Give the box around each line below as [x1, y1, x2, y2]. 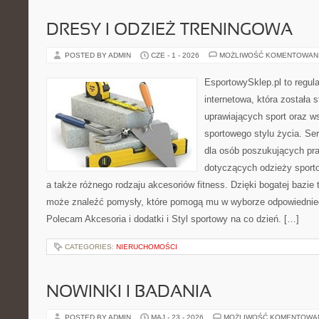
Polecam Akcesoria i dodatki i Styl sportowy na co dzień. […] [46, 214, 299, 224]
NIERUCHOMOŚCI [116, 243, 177, 251]
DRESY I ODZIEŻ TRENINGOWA [46, 23, 293, 38]
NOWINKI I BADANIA [46, 285, 211, 300]
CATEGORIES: [65, 243, 116, 251]
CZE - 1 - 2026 [151, 51, 199, 59]
